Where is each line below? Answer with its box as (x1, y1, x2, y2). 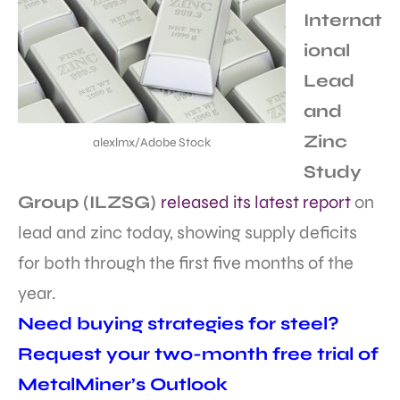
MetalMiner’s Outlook (18, 372, 228, 396)
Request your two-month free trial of (18, 342, 379, 365)
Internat (304, 8, 382, 31)
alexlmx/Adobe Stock (93, 134, 211, 150)
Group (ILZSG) (18, 190, 161, 213)
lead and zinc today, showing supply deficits (18, 221, 357, 244)
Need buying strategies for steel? (18, 312, 339, 335)
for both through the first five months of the (18, 251, 354, 274)
